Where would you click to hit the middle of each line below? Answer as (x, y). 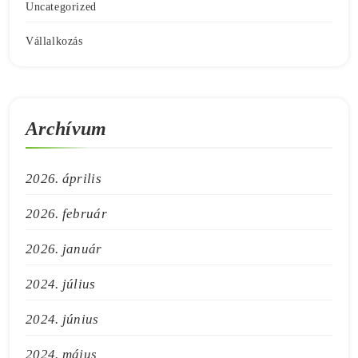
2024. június (62, 319)
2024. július (61, 284)
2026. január (64, 249)
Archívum (66, 128)
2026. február (66, 213)
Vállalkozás (54, 40)
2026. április (64, 178)
